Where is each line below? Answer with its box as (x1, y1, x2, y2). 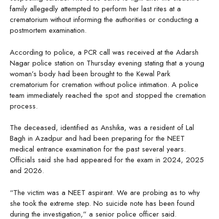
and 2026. (10, 165, 44, 176)
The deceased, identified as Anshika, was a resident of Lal (10, 122, 194, 133)
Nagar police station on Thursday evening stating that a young (10, 57, 204, 68)
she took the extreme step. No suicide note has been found (10, 197, 195, 209)
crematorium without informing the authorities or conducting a (10, 14, 198, 25)
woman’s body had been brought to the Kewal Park (10, 68, 170, 79)
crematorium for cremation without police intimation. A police (10, 79, 198, 90)
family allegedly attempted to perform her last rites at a (10, 3, 181, 15)
